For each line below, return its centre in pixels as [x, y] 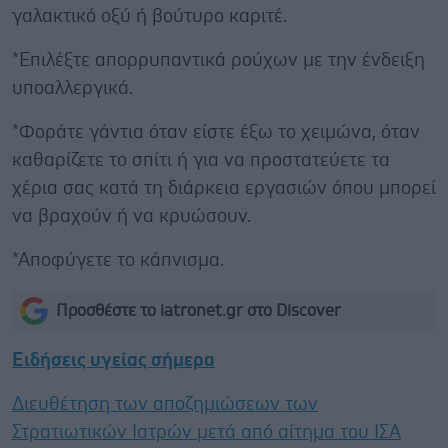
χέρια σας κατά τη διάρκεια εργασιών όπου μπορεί [224, 188]
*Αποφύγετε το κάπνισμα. [118, 260]
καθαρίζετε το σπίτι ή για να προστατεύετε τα [201, 160]
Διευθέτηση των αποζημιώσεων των [165, 404]
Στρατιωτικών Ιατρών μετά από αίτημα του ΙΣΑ [206, 432]
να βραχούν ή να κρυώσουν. [131, 216]
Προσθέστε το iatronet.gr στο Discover [198, 310]
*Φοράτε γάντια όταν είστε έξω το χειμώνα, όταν [216, 132]
